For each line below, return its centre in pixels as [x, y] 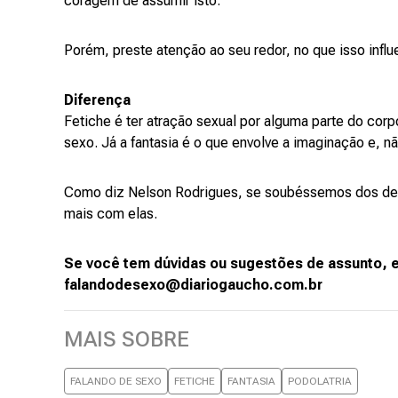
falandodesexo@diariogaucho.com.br [193, 285]
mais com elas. [111, 214]
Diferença [97, 100]
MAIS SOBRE [127, 339]
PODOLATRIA [320, 381]
